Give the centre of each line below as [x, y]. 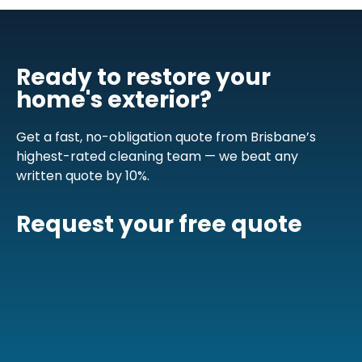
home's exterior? [114, 99]
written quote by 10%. [83, 175]
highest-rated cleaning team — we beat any [157, 156]
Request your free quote [159, 225]
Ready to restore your [143, 77]
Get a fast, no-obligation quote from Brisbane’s [166, 137]
